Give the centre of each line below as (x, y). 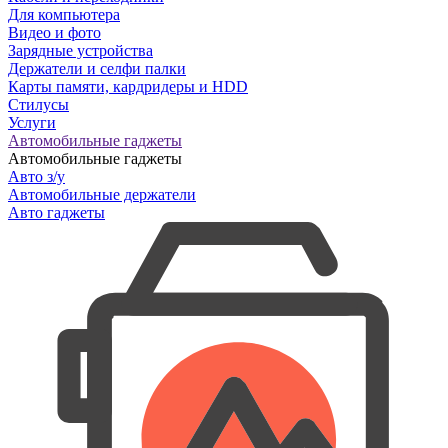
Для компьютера (64, 15)
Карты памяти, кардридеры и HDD (128, 87)
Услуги (32, 123)
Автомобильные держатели (102, 195)
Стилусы (38, 105)
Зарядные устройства (80, 51)
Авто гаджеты (56, 213)
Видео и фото (54, 33)
